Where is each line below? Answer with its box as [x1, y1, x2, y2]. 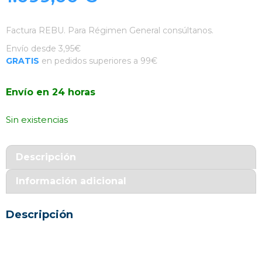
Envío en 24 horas [6, 87, 95, 98]
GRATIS [6, 56, 39, 66]
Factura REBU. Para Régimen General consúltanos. [6, 25, 213, 36]
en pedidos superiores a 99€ [39, 56, 157, 66]
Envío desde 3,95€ [6, 43, 81, 54]
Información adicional [16, 175, 126, 187]
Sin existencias [6, 115, 68, 125]
